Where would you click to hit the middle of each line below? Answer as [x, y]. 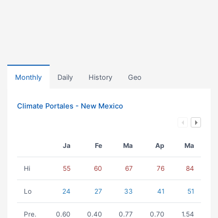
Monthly [28, 77]
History [100, 77]
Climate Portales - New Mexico [70, 106]
